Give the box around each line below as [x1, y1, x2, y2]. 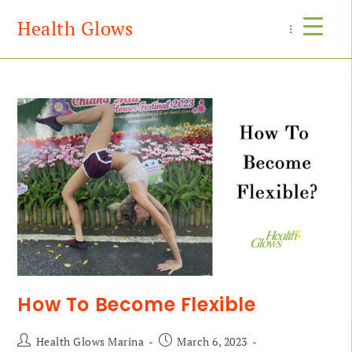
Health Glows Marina [35, 334, 145, 350]
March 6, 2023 [177, 334, 247, 350]
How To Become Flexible [17, 291, 256, 318]
